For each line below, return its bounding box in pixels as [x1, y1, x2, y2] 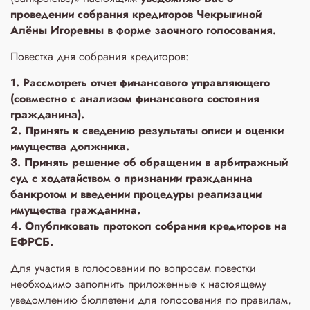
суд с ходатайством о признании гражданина [10, 170, 253, 186]
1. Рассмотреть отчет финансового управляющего [10, 75, 270, 91]
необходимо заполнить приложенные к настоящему [10, 276, 266, 292]
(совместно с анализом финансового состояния [10, 91, 259, 107]
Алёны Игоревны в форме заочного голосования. [10, 22, 276, 38]
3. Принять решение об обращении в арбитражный [10, 154, 288, 170]
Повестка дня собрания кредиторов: [10, 48, 189, 64]
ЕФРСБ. [10, 234, 53, 250]
